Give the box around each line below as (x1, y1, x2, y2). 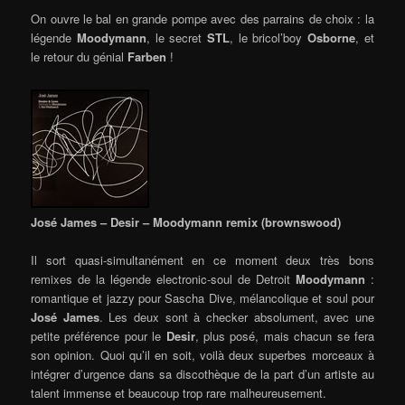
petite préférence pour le (31, 327, 166, 345)
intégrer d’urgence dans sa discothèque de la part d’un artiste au (31, 365, 374, 383)
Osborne (307, 28, 356, 46)
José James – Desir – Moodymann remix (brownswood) (31, 213, 342, 231)
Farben (127, 47, 171, 65)
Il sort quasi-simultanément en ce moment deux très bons (31, 251, 374, 269)
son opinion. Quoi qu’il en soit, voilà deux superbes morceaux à (31, 346, 374, 364)
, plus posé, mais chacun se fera (194, 327, 374, 345)
